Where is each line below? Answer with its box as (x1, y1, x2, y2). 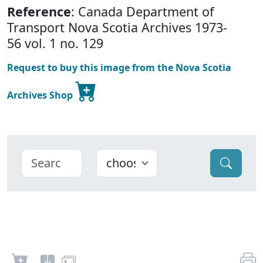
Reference (7, 3, 71, 21)
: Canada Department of (71, 3, 214, 21)
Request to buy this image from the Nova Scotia (7, 61, 231, 75)
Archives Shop (7, 89, 75, 102)
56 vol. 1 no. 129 (7, 35, 103, 52)
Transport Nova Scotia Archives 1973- (7, 19, 227, 36)
